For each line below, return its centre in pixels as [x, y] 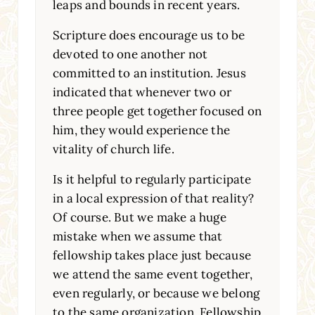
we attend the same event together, [152, 274]
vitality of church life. [113, 149]
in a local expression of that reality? [153, 198]
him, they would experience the [141, 130]
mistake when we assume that [137, 236]
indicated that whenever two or [142, 92]
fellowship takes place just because [152, 255]
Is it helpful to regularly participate [152, 179]
